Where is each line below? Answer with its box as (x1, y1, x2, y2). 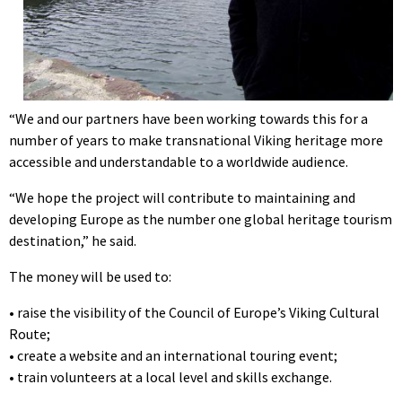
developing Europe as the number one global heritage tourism (9, 209, 392, 228)
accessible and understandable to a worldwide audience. (9, 152, 348, 170)
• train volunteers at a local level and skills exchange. (9, 367, 332, 386)
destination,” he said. (9, 231, 136, 249)
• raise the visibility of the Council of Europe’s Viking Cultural (9, 302, 380, 321)
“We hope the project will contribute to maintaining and (9, 188, 355, 206)
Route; (9, 324, 50, 343)
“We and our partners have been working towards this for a (9, 109, 368, 127)
